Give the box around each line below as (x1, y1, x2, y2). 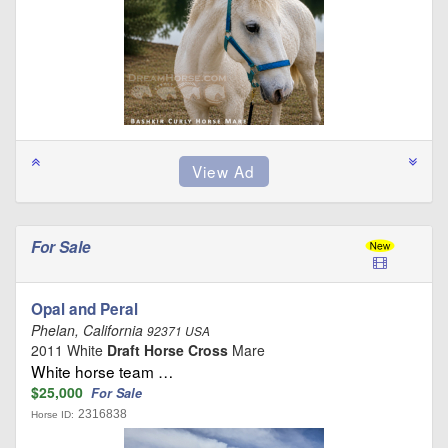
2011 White (31, 339, 107, 360)
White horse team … (31, 359, 173, 382)
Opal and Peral (31, 297, 138, 320)
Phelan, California (31, 319, 147, 340)
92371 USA (147, 322, 210, 339)
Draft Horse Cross (107, 339, 228, 360)
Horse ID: (31, 408, 74, 420)
